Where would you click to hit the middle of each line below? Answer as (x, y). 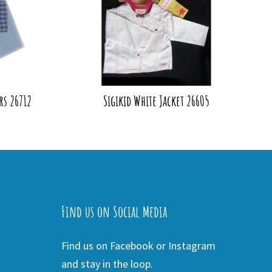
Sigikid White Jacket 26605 (156, 100)
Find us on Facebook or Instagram (138, 245)
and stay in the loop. (107, 263)
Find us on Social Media (114, 211)
